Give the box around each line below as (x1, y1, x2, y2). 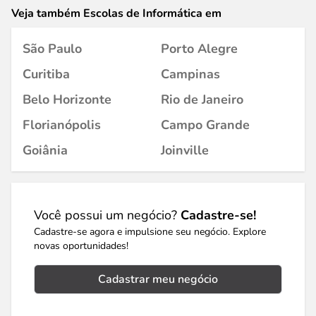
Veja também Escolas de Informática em (11, 6, 221, 21)
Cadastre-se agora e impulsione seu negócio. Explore (34, 225, 266, 238)
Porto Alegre (161, 40, 238, 57)
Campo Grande (161, 116, 250, 133)
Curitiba (23, 66, 70, 83)
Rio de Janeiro (161, 91, 243, 108)
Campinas (161, 66, 220, 83)
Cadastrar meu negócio (98, 272, 218, 287)
